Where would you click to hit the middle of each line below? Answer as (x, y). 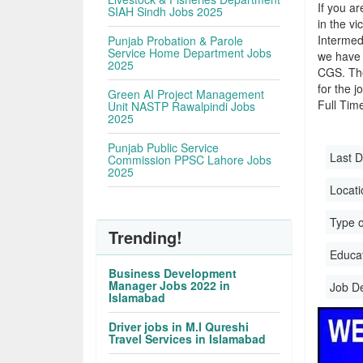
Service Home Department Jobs (190, 53)
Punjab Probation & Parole (176, 41)
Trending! (146, 237)
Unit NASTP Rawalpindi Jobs (182, 106)
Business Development (173, 273)
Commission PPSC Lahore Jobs (190, 160)
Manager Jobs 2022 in (170, 285)
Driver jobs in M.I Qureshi (179, 327)
